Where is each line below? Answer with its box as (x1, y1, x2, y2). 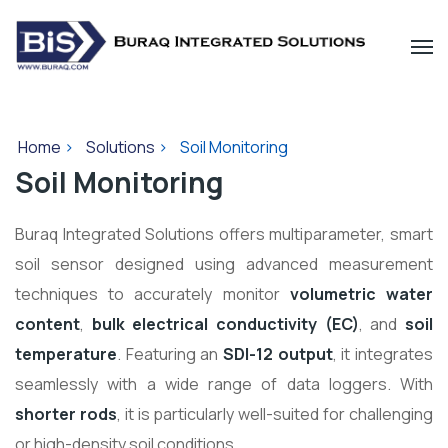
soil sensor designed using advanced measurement (15, 253, 433, 276)
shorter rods (15, 403, 117, 426)
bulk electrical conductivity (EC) (91, 313, 359, 336)
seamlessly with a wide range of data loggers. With (15, 373, 433, 396)
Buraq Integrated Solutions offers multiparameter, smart (15, 223, 433, 246)
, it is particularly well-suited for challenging (116, 403, 434, 426)
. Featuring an (117, 343, 223, 366)
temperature (15, 343, 117, 366)
